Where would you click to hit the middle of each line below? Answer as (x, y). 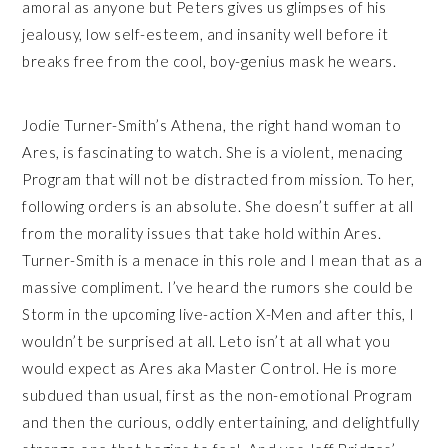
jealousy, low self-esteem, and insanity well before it (205, 33)
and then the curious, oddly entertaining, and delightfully (221, 421)
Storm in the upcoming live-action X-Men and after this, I (218, 313)
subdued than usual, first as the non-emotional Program (217, 394)
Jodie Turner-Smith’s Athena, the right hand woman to (212, 124)
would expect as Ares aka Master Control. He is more (210, 367)
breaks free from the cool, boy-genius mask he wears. (211, 60)
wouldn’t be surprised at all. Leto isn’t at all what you (206, 340)
